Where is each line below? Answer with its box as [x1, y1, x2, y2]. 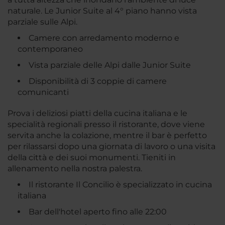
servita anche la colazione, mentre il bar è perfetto [8, 131, 207, 141]
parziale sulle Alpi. [8, 17, 77, 27]
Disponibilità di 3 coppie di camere [29, 76, 167, 86]
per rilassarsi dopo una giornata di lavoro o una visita [8, 142, 215, 152]
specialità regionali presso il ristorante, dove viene [8, 120, 205, 130]
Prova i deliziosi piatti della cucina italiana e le [8, 108, 187, 119]
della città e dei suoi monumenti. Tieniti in [8, 153, 176, 163]
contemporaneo [18, 44, 83, 54]
